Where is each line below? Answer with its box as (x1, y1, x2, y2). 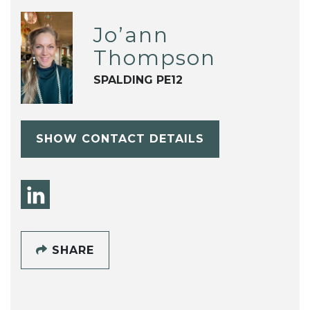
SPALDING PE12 (93, 73, 183, 87)
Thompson (93, 45, 216, 71)
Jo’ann (93, 22, 169, 48)
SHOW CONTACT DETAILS (35, 131, 204, 145)
